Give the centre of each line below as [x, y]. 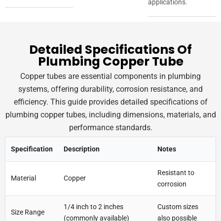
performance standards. [110, 128]
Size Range [28, 212]
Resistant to [176, 173]
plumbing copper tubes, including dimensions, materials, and [110, 115]
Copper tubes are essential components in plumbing [110, 76]
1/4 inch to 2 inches [93, 207]
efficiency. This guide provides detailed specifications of [110, 102]
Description [82, 149]
